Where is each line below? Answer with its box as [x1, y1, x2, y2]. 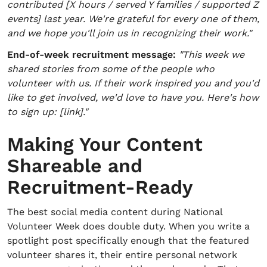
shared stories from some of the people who [7, 63, 215, 74]
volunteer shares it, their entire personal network [7, 249, 237, 260]
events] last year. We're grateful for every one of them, [7, 13, 259, 24]
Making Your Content [7, 133, 203, 156]
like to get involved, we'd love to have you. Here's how [7, 92, 259, 103]
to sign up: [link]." [7, 106, 88, 117]
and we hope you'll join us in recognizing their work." [7, 27, 252, 39]
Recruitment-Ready [7, 176, 193, 198]
